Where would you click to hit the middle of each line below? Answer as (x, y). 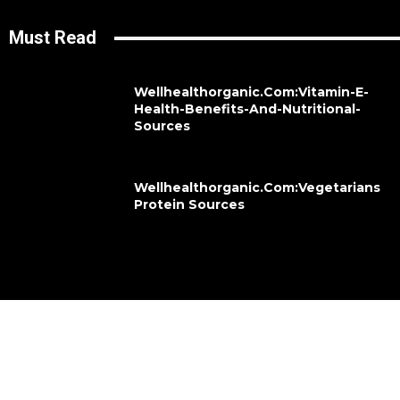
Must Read (52, 38)
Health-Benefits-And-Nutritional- (248, 109)
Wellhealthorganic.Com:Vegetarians (258, 188)
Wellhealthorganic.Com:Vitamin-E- (252, 92)
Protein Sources (190, 205)
